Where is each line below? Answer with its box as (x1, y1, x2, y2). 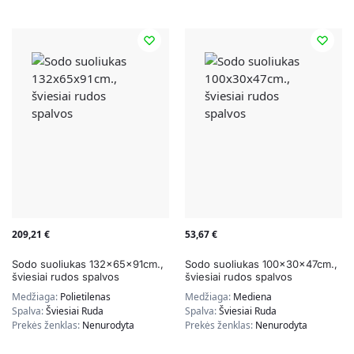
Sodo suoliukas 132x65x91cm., (12, 258, 164, 271)
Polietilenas (60, 290, 111, 304)
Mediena (233, 290, 272, 304)
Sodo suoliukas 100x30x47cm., (185, 258, 337, 271)
